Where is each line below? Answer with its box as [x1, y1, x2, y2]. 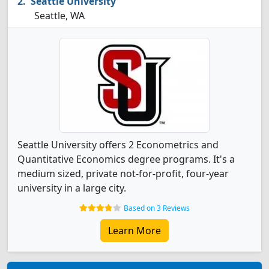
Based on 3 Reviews [124, 203, 190, 213]
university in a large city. [17, 181, 126, 195]
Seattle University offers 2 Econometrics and [17, 138, 219, 151]
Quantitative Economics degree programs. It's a [17, 153, 235, 166]
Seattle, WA [32, 9, 85, 22]
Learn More [108, 224, 161, 237]
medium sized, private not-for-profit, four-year [17, 167, 229, 180]
